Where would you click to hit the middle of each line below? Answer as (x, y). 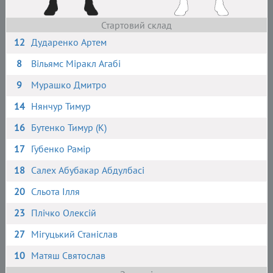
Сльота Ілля (56, 191)
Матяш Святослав (69, 255)
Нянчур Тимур (61, 106)
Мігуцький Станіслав (75, 234)
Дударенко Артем (69, 42)
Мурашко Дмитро (69, 85)
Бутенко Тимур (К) (69, 127)
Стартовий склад (136, 25)
